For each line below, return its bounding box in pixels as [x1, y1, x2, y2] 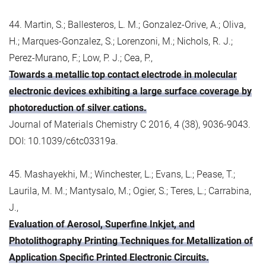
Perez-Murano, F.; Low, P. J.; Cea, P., [9, 52, 153, 64]
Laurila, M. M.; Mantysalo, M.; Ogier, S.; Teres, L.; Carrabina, [9, 185, 251, 197]
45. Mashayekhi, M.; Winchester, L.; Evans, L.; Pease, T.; [9, 168, 235, 180]
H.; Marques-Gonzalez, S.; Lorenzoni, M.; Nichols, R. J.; [9, 35, 233, 47]
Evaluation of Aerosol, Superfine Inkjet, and [9, 218, 195, 230]
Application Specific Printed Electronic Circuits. [9, 251, 209, 263]
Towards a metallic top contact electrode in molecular [9, 68, 237, 80]
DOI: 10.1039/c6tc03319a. [9, 135, 118, 147]
